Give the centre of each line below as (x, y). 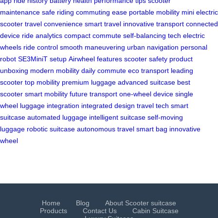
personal (194, 47)
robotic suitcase (51, 129)
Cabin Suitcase (155, 211)
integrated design (108, 106)
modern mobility (55, 71)
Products (53, 211)
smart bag (152, 129)
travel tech (153, 106)
